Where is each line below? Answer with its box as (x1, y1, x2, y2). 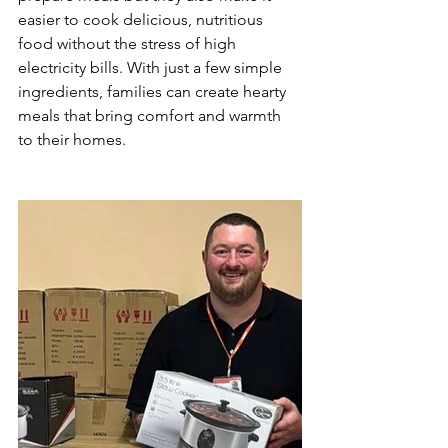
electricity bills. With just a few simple (18, 58, 286, 77)
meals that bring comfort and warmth (18, 106, 285, 125)
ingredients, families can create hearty (18, 82, 290, 101)
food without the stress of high (18, 34, 240, 53)
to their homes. (18, 130, 126, 149)
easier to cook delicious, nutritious (18, 10, 267, 29)
